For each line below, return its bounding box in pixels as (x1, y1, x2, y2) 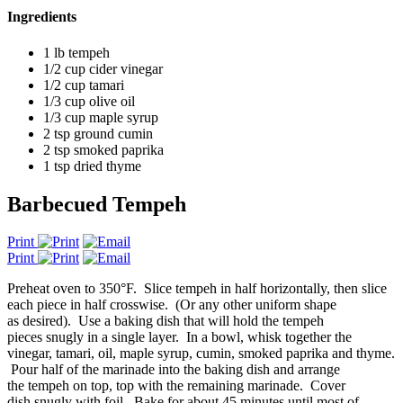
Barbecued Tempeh (7, 192, 186, 216)
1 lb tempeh (43, 44, 110, 60)
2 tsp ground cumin (43, 125, 153, 141)
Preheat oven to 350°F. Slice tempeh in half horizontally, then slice (7, 281, 387, 297)
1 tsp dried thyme (43, 157, 141, 174)
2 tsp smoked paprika (43, 141, 164, 157)
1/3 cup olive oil (43, 93, 135, 109)
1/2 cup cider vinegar (43, 60, 163, 76)
